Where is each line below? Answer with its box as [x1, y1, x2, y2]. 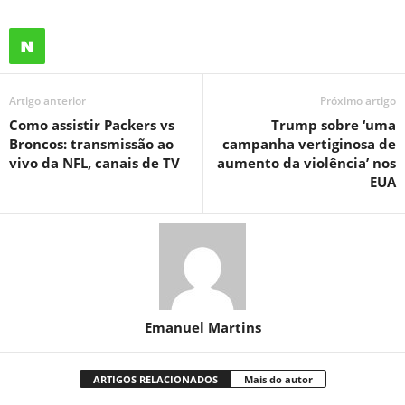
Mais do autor [243, 372, 313, 386]
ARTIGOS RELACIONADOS [92, 372, 218, 386]
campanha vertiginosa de [222, 135, 396, 153]
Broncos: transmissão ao [9, 135, 174, 153]
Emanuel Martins [144, 318, 261, 336]
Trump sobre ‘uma [271, 116, 396, 134]
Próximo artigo [320, 93, 396, 108]
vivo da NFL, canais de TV [9, 154, 180, 172]
